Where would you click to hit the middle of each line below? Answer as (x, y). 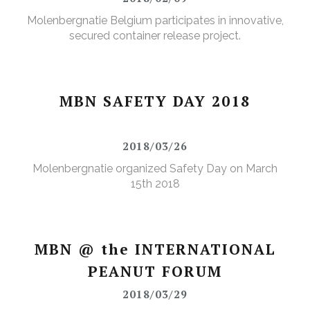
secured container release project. (155, 36)
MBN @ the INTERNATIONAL (155, 249)
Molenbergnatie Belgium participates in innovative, (155, 21)
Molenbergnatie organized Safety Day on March (155, 169)
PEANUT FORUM (155, 272)
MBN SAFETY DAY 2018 (155, 101)
